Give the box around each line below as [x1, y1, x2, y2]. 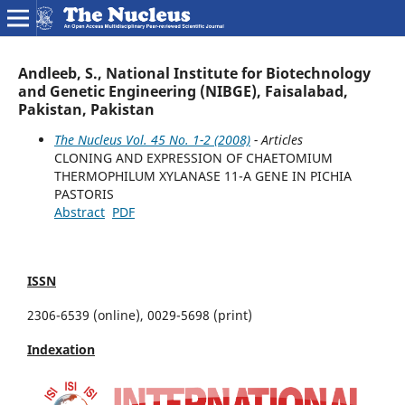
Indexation [27, 340, 95, 358]
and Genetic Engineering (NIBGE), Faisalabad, [17, 80, 348, 101]
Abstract [53, 202, 105, 221]
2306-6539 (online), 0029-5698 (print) [27, 306, 256, 324]
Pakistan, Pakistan [17, 99, 155, 119]
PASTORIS [53, 184, 114, 202]
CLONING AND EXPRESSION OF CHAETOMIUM [53, 148, 333, 166]
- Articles [250, 130, 303, 148]
